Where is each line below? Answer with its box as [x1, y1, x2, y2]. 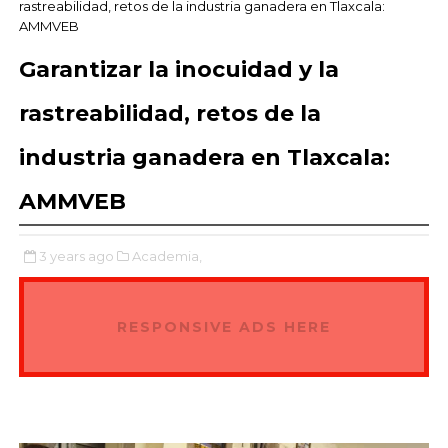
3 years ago [38, 248, 114, 265]
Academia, [131, 248, 202, 265]
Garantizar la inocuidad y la [18, 56, 339, 84]
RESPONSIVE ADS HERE [116, 318, 331, 337]
